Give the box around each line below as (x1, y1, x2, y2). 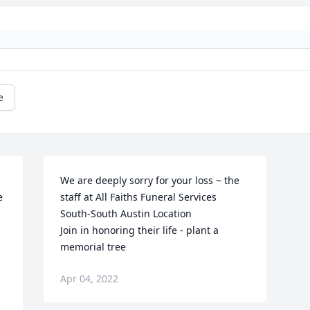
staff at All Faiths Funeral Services (60, 190, 217, 204)
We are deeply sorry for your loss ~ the (60, 174, 240, 188)
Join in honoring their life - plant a (60, 224, 219, 237)
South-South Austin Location (60, 207, 192, 221)
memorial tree (60, 240, 127, 254)
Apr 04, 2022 (60, 272, 119, 286)
